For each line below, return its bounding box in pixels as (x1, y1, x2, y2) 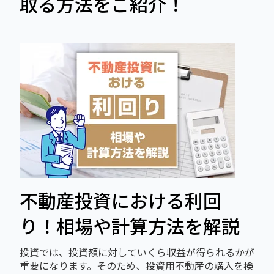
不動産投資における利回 (20, 186, 221, 213)
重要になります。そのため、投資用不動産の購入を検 (20, 257, 253, 273)
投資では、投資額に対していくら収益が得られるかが (20, 244, 254, 259)
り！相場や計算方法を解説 (20, 212, 240, 239)
